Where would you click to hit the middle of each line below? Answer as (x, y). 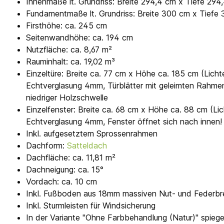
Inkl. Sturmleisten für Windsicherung (91, 206)
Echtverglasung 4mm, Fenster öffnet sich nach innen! (124, 122)
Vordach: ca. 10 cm (61, 182)
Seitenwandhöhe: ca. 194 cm (79, 38)
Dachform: (46, 146)
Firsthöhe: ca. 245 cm (66, 26)
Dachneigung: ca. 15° (65, 170)
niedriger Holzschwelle (67, 98)
